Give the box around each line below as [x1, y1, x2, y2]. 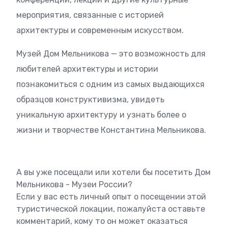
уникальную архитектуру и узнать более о [16, 110, 186, 120]
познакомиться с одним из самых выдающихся [16, 79, 205, 89]
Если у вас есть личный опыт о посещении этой [16, 192, 206, 202]
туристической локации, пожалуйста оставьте [16, 204, 205, 214]
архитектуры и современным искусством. [16, 25, 184, 35]
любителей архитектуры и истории [16, 64, 158, 74]
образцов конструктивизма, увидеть [16, 95, 164, 104]
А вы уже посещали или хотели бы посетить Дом [16, 167, 211, 177]
